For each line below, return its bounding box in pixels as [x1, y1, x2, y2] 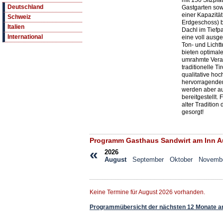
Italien [7, 23, 24, 31]
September [132, 156, 164, 164]
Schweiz [7, 13, 31, 21]
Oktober [170, 156, 193, 164]
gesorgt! [182, 109, 204, 116]
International [7, 33, 43, 41]
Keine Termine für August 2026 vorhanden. [90, 189, 205, 196]
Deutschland [7, 3, 43, 11]
